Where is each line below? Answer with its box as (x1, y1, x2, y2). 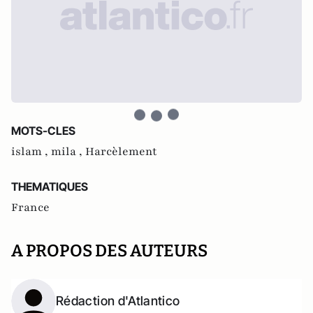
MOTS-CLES (11, 124, 75, 138)
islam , (11, 144, 51, 160)
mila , (51, 144, 85, 160)
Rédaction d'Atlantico (56, 293, 180, 309)
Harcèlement (85, 144, 157, 160)
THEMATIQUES (11, 180, 88, 194)
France (11, 200, 50, 216)
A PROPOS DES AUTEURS (11, 241, 208, 261)
